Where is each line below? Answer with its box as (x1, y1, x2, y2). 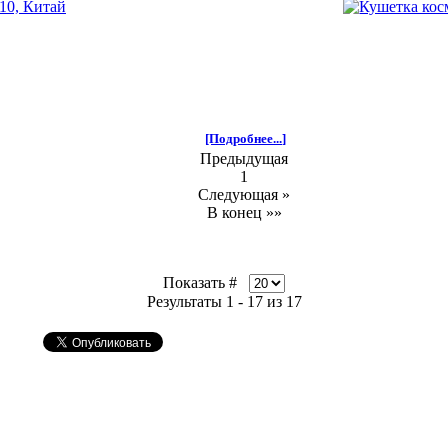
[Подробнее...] (205, 130, 287, 146)
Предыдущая (200, 149, 288, 167)
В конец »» (206, 203, 282, 221)
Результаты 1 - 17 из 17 (146, 292, 302, 310)
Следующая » (198, 185, 290, 203)
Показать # (163, 273, 249, 291)
